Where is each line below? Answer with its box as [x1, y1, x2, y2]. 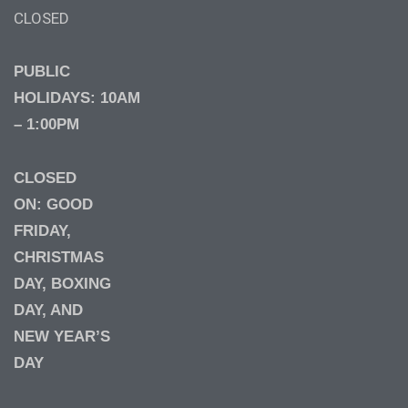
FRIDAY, [14, 221, 71, 240]
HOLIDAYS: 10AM [14, 88, 140, 107]
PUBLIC [14, 62, 70, 80]
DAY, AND [14, 301, 83, 319]
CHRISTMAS [14, 248, 104, 266]
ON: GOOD [14, 195, 93, 213]
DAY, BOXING [14, 274, 111, 292]
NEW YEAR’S [14, 327, 110, 345]
